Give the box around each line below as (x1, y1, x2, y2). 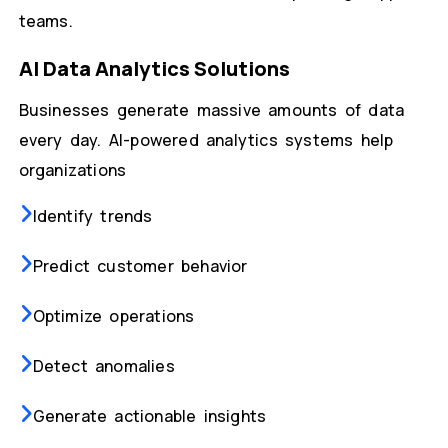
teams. (18, 10, 73, 33)
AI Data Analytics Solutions (18, 55, 290, 83)
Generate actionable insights (32, 405, 267, 428)
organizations (18, 159, 127, 182)
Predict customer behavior (32, 255, 248, 278)
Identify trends (32, 205, 153, 228)
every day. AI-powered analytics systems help (18, 129, 394, 152)
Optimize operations (32, 305, 195, 328)
